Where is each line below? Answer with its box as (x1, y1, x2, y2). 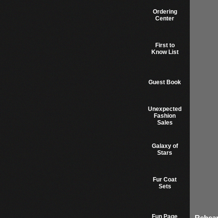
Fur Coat (153, 176, 177, 183)
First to (155, 42, 175, 49)
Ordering (152, 8, 177, 15)
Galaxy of (151, 143, 178, 149)
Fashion (154, 112, 176, 119)
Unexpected (148, 106, 182, 112)
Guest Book (148, 79, 181, 86)
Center (155, 15, 174, 22)
